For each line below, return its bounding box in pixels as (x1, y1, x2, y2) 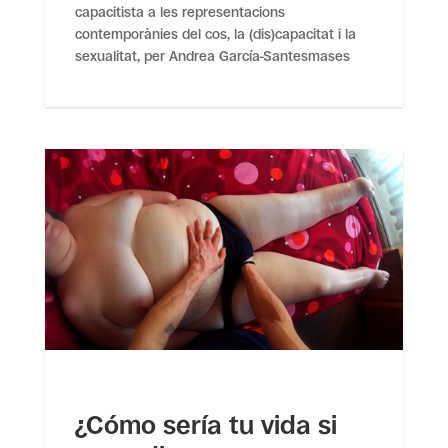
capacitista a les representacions (74, 4, 285, 21)
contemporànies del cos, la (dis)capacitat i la (74, 26, 356, 43)
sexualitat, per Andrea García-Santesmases (74, 48, 350, 65)
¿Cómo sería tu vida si (74, 410, 337, 441)
